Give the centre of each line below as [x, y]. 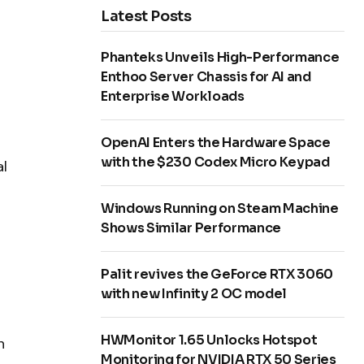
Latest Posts [146, 17]
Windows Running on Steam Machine [220, 209]
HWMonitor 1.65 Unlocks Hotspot [209, 340]
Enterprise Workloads [173, 97]
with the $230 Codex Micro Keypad [215, 162]
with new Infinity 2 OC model [194, 294]
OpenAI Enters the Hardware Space [216, 143]
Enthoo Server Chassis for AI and [206, 77]
